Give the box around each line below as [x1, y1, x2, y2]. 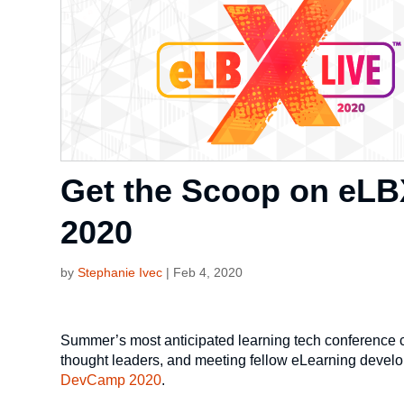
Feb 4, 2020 [173, 265, 243, 280]
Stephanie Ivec [78, 265, 163, 280]
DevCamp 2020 [60, 372, 162, 388]
